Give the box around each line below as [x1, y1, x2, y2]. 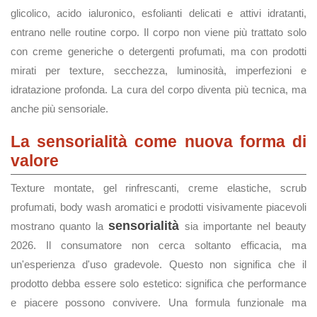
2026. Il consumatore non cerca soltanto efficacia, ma [11, 239, 306, 251]
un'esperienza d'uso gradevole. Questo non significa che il [11, 258, 306, 270]
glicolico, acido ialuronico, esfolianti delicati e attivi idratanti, [11, 7, 306, 19]
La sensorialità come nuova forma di [11, 132, 306, 151]
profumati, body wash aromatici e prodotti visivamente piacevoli [11, 201, 306, 213]
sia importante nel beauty [179, 220, 307, 232]
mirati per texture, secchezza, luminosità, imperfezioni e [11, 64, 306, 76]
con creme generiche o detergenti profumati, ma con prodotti [11, 45, 306, 57]
